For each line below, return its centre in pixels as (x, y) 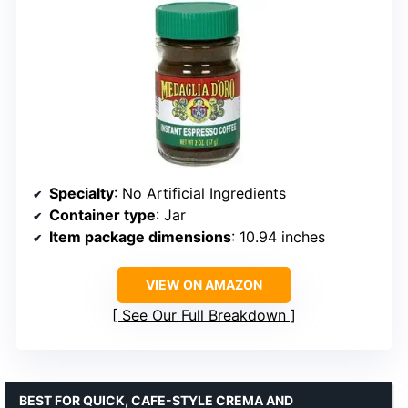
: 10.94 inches (278, 236)
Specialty (82, 193)
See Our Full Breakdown (204, 315)
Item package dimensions (140, 236)
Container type (102, 214)
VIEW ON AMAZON (204, 284)
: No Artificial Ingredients (200, 193)
